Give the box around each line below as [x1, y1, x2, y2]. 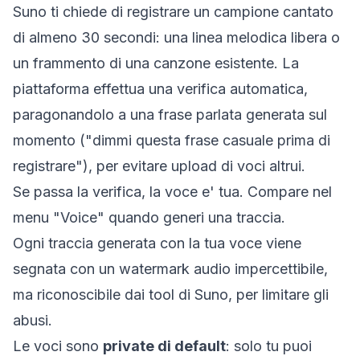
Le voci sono [13, 337, 103, 354]
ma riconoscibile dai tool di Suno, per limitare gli [13, 286, 329, 303]
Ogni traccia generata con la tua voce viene [13, 235, 301, 252]
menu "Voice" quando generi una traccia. [13, 209, 285, 226]
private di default [103, 337, 226, 354]
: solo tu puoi [226, 337, 312, 354]
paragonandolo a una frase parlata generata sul [13, 106, 327, 123]
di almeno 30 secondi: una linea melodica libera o [13, 29, 340, 46]
